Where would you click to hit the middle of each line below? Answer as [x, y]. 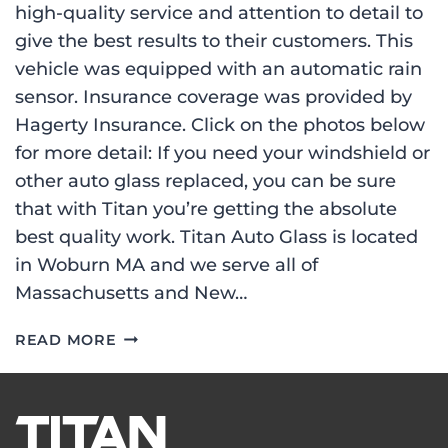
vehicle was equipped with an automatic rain [218, 69]
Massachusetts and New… [131, 293]
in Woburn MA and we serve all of [166, 265]
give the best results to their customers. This [214, 41]
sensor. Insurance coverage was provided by [213, 97]
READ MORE [66, 340]
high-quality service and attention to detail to [219, 13]
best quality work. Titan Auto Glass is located [216, 237]
